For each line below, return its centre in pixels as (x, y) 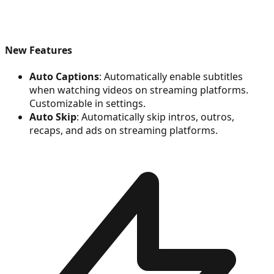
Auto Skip (53, 117)
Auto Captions (64, 77)
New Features (39, 50)
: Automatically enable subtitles (171, 77)
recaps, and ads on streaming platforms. (124, 131)
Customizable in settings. (87, 104)
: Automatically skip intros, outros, (155, 117)
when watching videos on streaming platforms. (139, 90)
